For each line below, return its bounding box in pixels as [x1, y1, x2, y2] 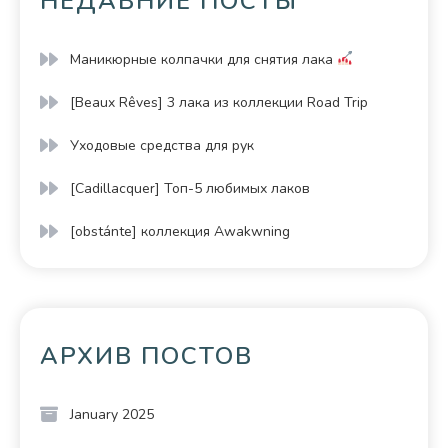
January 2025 [70, 404, 154, 424]
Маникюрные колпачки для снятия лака [70, 49, 337, 69]
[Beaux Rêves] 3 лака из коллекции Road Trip [70, 92, 368, 112]
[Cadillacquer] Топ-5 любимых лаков [70, 178, 310, 198]
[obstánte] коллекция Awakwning [70, 221, 290, 241]
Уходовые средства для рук [70, 135, 254, 155]
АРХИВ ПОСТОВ [40, 339, 253, 372]
